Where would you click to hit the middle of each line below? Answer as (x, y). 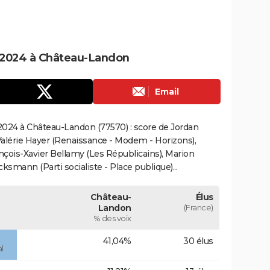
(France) (198, 207)
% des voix (112, 218)
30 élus (198, 241)
